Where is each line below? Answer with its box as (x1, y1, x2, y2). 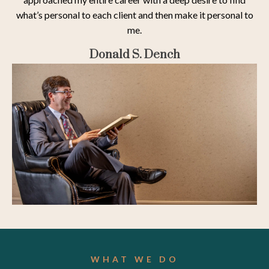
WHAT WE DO (90, 254, 179, 265)
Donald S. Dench (89, 47, 180, 63)
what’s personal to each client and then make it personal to (16, 9, 253, 21)
